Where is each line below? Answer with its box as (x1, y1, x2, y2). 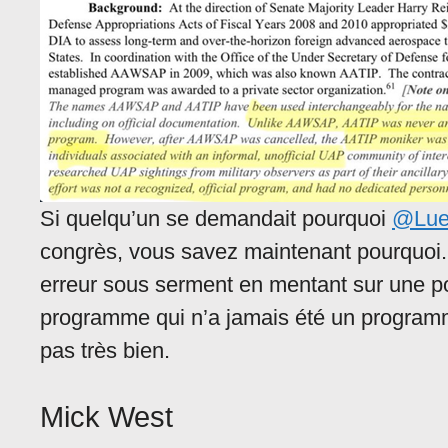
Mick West (40, 401, 173, 434)
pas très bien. (40, 338, 170, 364)
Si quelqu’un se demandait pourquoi (40, 206, 392, 232)
